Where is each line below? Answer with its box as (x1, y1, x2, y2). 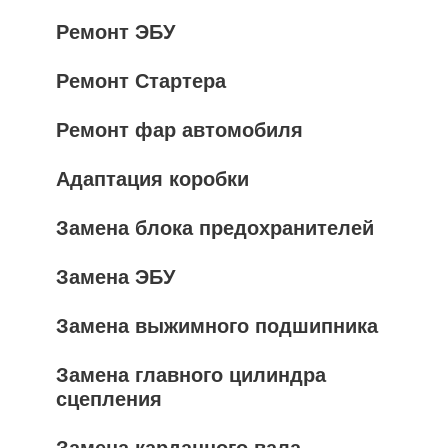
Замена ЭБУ (56, 266, 175, 288)
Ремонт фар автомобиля (56, 119, 303, 141)
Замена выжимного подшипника (56, 315, 378, 337)
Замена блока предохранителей (56, 217, 374, 239)
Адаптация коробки (56, 168, 249, 190)
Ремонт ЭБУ (56, 21, 175, 43)
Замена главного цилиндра (56, 364, 326, 386)
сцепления (56, 388, 162, 410)
